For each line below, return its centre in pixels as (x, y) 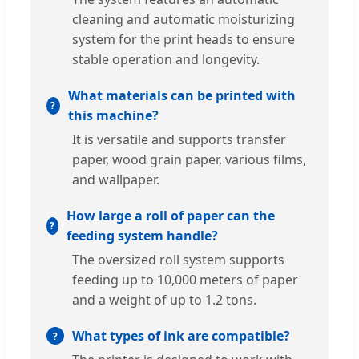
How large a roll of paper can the (170, 215)
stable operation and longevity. (166, 59)
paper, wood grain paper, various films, (189, 159)
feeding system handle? (142, 235)
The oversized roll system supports (178, 259)
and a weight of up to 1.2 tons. (164, 299)
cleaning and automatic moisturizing (184, 19)
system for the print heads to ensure (184, 39)
